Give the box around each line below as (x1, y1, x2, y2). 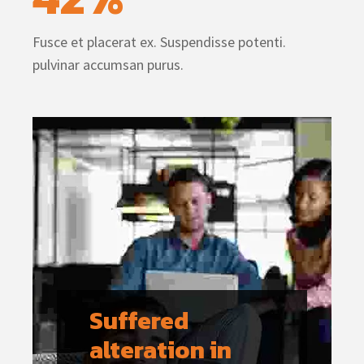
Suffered (89, 301, 193, 339)
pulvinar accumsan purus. (32, 54, 184, 74)
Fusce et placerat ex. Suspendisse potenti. (32, 32, 286, 51)
